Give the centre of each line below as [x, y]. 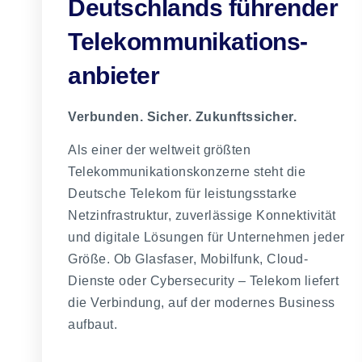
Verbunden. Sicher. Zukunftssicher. [182, 116]
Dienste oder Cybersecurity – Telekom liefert [203, 281]
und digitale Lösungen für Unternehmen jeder [206, 238]
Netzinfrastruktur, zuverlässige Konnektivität [202, 216]
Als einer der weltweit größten [159, 150]
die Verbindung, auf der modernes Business [202, 303]
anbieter [114, 75]
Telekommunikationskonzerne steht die [187, 172]
